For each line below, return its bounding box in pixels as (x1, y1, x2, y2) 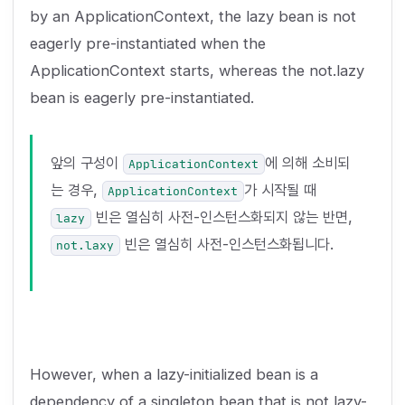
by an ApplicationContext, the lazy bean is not (29, 7, 356, 26)
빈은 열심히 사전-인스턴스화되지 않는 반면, (90, 207, 353, 226)
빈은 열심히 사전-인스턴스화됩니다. (119, 234, 334, 253)
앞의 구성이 (50, 153, 123, 172)
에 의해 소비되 (264, 153, 350, 172)
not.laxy (56, 237, 115, 253)
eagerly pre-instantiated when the (29, 34, 266, 53)
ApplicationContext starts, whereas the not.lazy (29, 61, 364, 80)
